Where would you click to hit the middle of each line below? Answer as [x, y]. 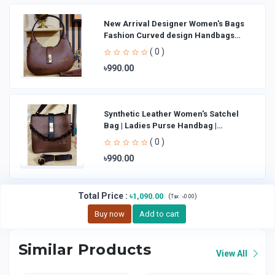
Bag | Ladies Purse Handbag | [160, 125]
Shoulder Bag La [136, 47]
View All [233, 253]
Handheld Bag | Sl [138, 137]
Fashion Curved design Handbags [169, 35]
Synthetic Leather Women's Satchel [171, 114]
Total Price [101, 196]
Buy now [110, 214]
